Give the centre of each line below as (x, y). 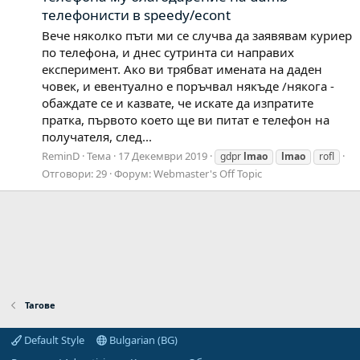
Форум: (134, 173)
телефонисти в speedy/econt (136, 15)
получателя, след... (97, 136)
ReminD (61, 155)
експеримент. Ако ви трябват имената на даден (182, 69)
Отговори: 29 (74, 173)
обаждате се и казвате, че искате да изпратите (178, 102)
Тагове (40, 305)
